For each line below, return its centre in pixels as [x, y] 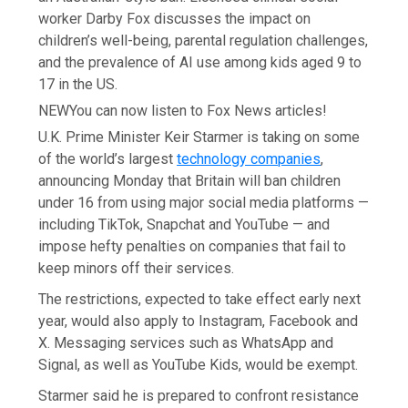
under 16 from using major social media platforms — [204, 202]
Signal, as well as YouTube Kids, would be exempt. [199, 364]
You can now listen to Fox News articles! [199, 110]
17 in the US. [78, 84]
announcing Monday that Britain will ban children [190, 180]
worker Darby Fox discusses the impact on [175, 18]
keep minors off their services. [137, 268]
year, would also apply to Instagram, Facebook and [199, 321]
